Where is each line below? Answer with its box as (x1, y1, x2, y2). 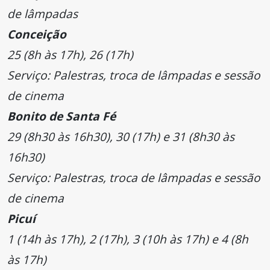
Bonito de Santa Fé (7, 108, 116, 125)
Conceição (7, 26, 66, 43)
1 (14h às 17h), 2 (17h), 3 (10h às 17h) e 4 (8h (7, 231, 248, 248)
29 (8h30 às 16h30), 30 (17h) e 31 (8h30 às (7, 128, 234, 145)
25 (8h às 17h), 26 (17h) (7, 46, 133, 63)
